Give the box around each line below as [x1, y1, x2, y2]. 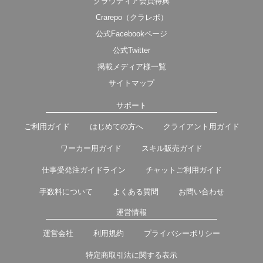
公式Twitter [113, 45, 150, 55]
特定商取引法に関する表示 [86, 250, 177, 259]
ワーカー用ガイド [60, 143, 122, 153]
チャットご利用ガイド [145, 165, 222, 174]
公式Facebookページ [96, 29, 167, 38]
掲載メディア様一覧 [97, 62, 166, 71]
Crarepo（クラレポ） [95, 12, 168, 22]
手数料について [39, 187, 93, 196]
